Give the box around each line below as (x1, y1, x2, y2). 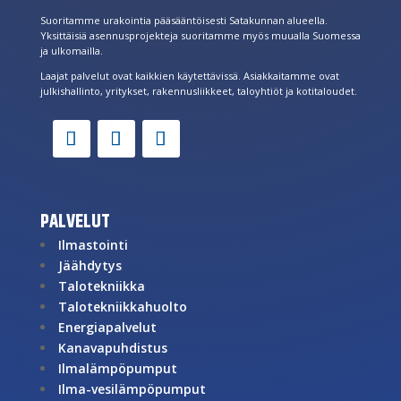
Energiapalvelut (57, 318, 157, 336)
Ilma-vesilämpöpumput (57, 380, 206, 397)
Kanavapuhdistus (57, 338, 167, 356)
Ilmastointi (57, 235, 128, 253)
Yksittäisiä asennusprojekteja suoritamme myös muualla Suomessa (39, 28, 361, 42)
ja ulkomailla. (39, 43, 103, 57)
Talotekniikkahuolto (57, 297, 187, 315)
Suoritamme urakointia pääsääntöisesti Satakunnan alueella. (39, 13, 328, 27)
